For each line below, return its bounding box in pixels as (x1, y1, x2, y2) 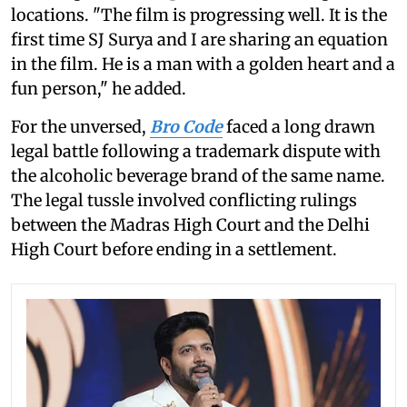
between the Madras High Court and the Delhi (11, 214, 370, 236)
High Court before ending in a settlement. (11, 239, 337, 261)
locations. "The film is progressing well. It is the (11, 5, 387, 26)
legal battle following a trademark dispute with (11, 141, 381, 163)
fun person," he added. (11, 78, 186, 100)
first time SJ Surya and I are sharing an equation (11, 29, 388, 51)
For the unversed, (11, 116, 150, 138)
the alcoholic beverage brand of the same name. (11, 165, 385, 187)
